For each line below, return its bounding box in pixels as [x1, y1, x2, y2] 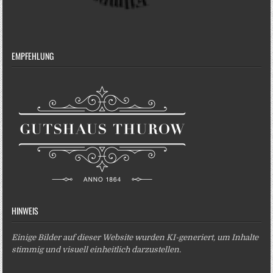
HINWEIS [12, 204, 39, 217]
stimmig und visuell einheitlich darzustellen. [12, 244, 182, 254]
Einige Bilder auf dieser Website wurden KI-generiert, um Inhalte [12, 232, 259, 242]
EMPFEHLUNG [12, 49, 54, 62]
